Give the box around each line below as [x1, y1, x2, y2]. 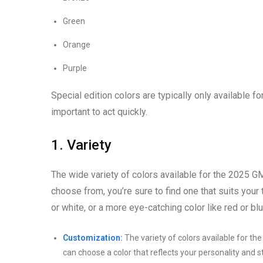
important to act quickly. [51, 106, 147, 117]
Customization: [63, 232, 123, 242]
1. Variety [51, 136, 112, 153]
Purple [63, 63, 87, 73]
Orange [63, 39, 90, 49]
